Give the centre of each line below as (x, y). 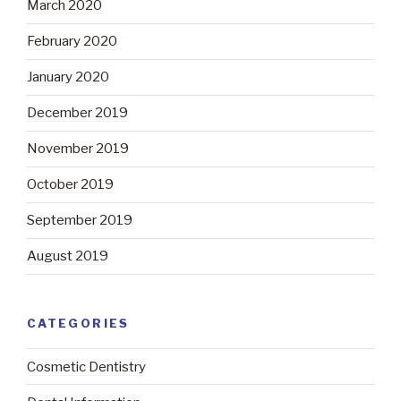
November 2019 (78, 149)
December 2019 (77, 113)
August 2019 (68, 256)
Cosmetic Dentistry (86, 367)
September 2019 (80, 221)
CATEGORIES (78, 323)
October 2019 (70, 185)
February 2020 (72, 42)
